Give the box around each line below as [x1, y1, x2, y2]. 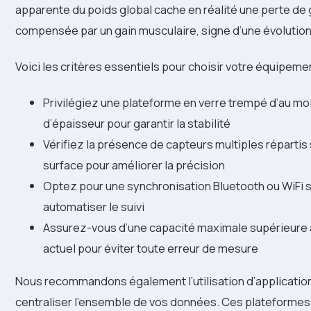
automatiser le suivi [43, 199, 144, 215]
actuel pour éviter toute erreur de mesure [43, 240, 258, 257]
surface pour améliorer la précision [43, 157, 225, 174]
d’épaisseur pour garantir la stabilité [43, 115, 230, 132]
